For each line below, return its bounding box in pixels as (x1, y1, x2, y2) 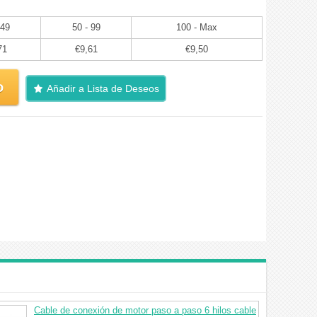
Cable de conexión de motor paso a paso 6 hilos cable (34, 305, 256, 316)
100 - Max (176, 22, 217, 33)
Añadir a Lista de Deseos (47, 83, 159, 94)
